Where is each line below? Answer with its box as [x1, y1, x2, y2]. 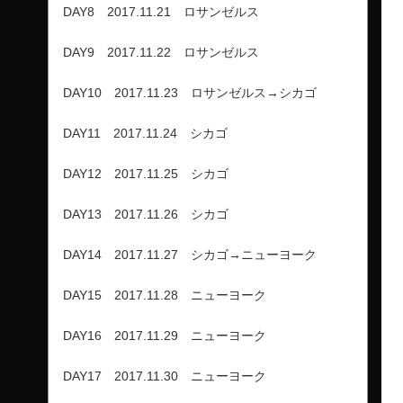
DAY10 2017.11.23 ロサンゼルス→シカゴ [63, 85, 317, 100]
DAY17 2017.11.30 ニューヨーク [63, 368, 266, 383]
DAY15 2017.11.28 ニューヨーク [63, 287, 266, 302]
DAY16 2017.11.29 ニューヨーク [63, 327, 266, 343]
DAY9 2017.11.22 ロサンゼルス [63, 44, 259, 59]
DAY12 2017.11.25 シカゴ [63, 166, 228, 181]
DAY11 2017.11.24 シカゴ [63, 125, 228, 140]
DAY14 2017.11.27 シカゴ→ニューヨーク [63, 246, 317, 262]
